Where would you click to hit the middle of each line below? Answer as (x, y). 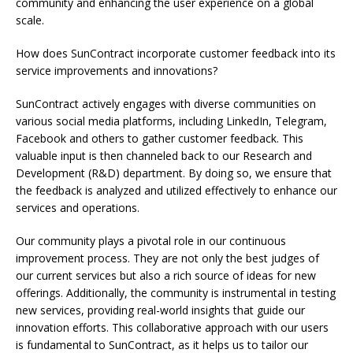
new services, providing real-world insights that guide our (160, 310)
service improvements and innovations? (117, 71)
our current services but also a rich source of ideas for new (166, 276)
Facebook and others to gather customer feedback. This (160, 139)
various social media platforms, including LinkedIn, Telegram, (171, 121)
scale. (30, 20)
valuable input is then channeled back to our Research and (164, 156)
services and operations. (78, 208)
